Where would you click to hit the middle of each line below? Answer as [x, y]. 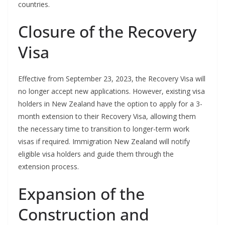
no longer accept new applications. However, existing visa [111, 91]
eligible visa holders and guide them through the [96, 154]
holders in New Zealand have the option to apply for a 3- [110, 104]
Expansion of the [81, 194]
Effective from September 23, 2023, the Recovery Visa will [112, 79]
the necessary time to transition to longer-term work [104, 129]
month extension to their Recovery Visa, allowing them [107, 117]
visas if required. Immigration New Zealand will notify [104, 142]
